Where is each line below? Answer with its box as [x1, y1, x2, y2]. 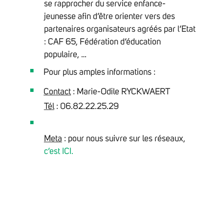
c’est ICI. [44, 147, 73, 156]
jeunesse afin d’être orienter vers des [44, 12, 175, 22]
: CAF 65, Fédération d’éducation [44, 38, 161, 47]
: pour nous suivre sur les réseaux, [62, 134, 185, 144]
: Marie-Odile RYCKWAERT [71, 88, 171, 97]
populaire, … [44, 50, 87, 60]
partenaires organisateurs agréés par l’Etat [44, 25, 196, 34]
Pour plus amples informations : [44, 68, 156, 77]
